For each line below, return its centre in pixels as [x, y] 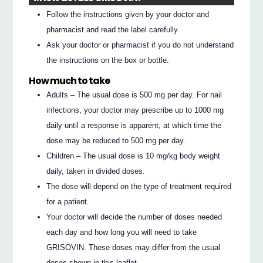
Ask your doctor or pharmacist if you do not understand [140, 45]
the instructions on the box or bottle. [108, 60]
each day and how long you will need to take [122, 232]
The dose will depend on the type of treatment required [139, 187]
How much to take [70, 80]
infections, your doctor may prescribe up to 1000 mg [135, 110]
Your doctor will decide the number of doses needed [134, 217]
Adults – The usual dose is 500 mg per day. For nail [134, 95]
